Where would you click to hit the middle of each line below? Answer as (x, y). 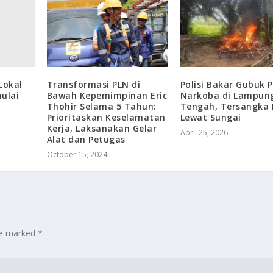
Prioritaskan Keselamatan (106, 118)
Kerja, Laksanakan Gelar (102, 129)
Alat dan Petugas (86, 140)
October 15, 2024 (77, 155)
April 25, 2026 (204, 133)
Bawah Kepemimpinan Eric (107, 96)
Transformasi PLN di (94, 85)
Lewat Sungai (211, 118)
